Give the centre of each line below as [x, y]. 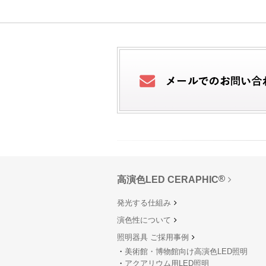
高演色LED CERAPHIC [168, 180]
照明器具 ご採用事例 [153, 237]
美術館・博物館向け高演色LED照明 [186, 252]
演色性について [144, 220]
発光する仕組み [144, 203]
